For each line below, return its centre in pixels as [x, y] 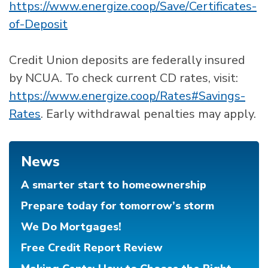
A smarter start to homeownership [114, 185]
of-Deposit [38, 24]
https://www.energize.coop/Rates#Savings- [127, 96]
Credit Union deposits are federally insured [127, 60]
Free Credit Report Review [92, 248]
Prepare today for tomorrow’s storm [118, 206]
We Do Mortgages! [71, 227]
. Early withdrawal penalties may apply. [148, 114]
